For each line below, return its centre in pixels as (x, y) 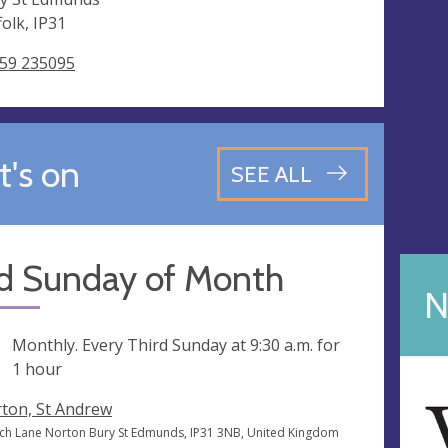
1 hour (37, 369)
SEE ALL (272, 174)
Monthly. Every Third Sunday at (131, 345)
